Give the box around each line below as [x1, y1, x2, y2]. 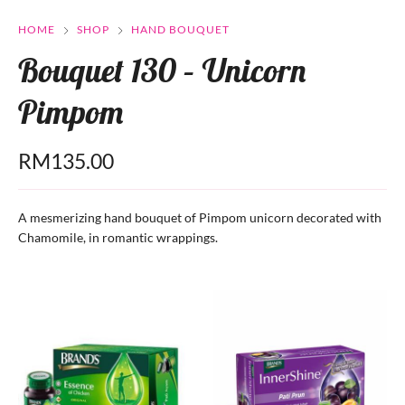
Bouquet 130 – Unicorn [18, 50, 306, 91]
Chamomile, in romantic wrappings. [18, 230, 218, 246]
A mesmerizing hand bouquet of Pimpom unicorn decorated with [18, 210, 381, 226]
